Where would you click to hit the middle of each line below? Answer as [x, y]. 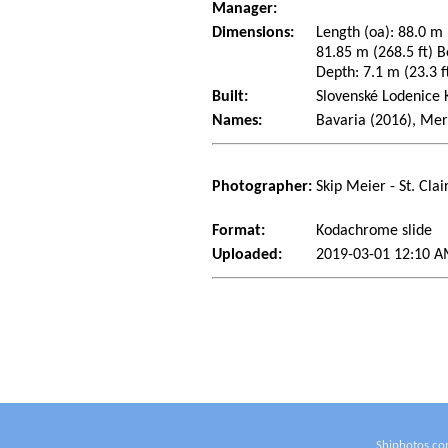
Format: [239, 231]
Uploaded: [247, 255]
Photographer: [262, 187]
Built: [230, 97]
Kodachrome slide [374, 231]
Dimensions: [253, 33]
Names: [237, 121]
